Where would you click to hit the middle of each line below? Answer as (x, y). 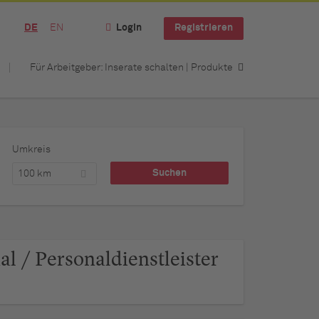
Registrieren (204, 28)
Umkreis (31, 150)
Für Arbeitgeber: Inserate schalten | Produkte (131, 67)
